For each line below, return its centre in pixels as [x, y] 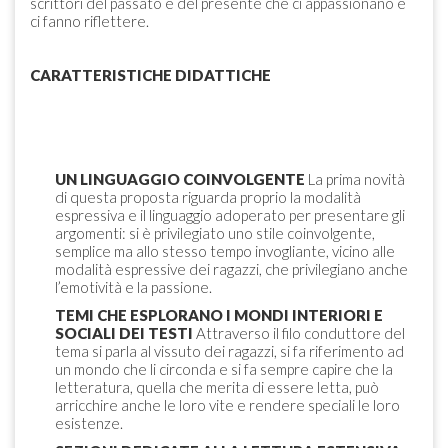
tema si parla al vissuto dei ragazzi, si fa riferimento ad [229, 351]
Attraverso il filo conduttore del [300, 333]
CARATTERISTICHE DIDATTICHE [150, 75]
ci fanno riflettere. [89, 21]
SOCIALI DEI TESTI [125, 333]
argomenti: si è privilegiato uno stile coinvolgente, [215, 233]
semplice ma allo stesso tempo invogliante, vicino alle [225, 251]
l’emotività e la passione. [135, 287]
